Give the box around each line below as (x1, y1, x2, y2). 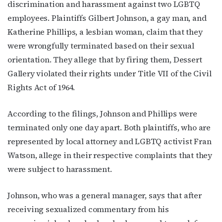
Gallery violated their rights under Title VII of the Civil (7, 67, 212, 79)
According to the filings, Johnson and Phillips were (7, 108, 197, 119)
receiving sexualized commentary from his (7, 203, 169, 215)
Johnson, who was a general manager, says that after (7, 189, 202, 201)
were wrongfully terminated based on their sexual (7, 40, 194, 51)
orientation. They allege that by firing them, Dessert (7, 54, 202, 65)
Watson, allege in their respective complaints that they (7, 149, 212, 161)
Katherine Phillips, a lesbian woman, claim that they (7, 26, 203, 37)
